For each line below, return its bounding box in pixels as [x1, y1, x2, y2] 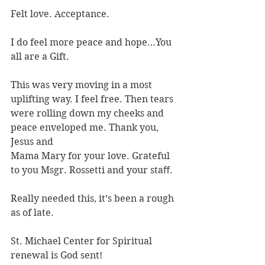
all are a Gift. [11, 51, 69, 63]
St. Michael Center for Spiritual [11, 235, 154, 247]
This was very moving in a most [11, 79, 154, 91]
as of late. [11, 207, 54, 219]
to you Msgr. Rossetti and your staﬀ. [11, 164, 173, 176]
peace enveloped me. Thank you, [11, 122, 161, 134]
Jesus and [11, 136, 53, 148]
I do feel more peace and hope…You [11, 37, 174, 49]
